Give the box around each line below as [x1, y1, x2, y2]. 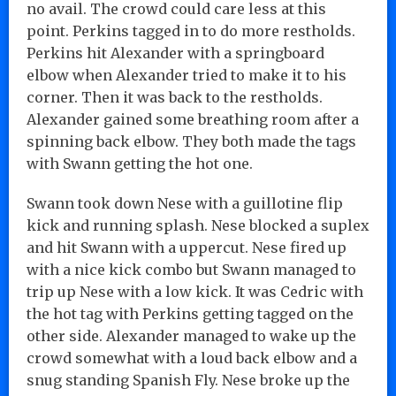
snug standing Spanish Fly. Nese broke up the [27, 370, 350, 389]
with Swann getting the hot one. [27, 154, 253, 172]
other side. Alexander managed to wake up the [27, 326, 356, 345]
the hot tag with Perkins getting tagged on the [27, 304, 354, 323]
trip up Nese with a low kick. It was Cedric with [27, 282, 363, 301]
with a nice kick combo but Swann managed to [27, 260, 356, 278]
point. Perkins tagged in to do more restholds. [27, 21, 355, 40]
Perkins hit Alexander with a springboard [27, 43, 324, 62]
